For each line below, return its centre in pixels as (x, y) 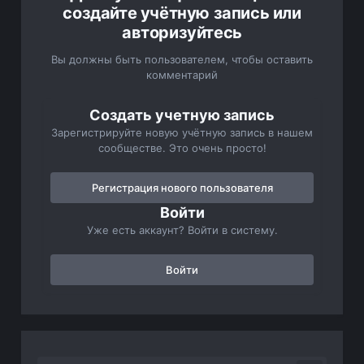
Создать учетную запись (182, 115)
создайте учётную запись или (182, 13)
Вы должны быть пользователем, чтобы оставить (182, 60)
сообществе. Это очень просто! (182, 148)
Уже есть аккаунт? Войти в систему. (182, 230)
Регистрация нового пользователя (182, 188)
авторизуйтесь (182, 33)
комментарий (182, 75)
